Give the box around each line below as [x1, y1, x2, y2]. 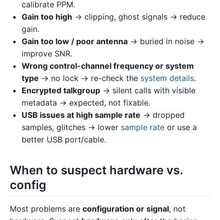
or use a [165, 122, 197, 132]
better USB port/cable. [22, 135, 106, 144]
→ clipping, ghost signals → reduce [72, 12, 205, 22]
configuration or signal [82, 204, 169, 214]
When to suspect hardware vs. [10, 163, 183, 178]
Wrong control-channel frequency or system [22, 61, 194, 71]
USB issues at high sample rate [22, 110, 140, 120]
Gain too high [22, 12, 72, 22]
